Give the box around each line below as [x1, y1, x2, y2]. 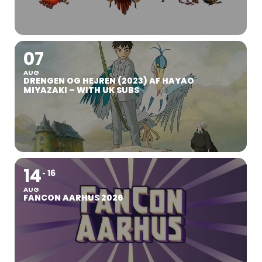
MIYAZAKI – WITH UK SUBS [23, 84, 139, 96]
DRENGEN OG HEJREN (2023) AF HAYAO [23, 74, 194, 87]
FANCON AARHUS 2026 [23, 191, 123, 204]
